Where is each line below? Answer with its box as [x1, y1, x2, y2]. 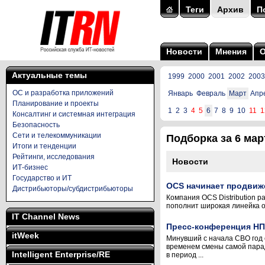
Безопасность [12, 121, 60, 129]
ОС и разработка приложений [12, 89, 114, 97]
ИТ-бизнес [12, 163, 48, 172]
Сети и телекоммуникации [12, 131, 101, 140]
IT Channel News [12, 212, 80, 221]
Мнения [215, 47, 247, 56]
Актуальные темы [12, 70, 87, 80]
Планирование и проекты [12, 99, 99, 108]
